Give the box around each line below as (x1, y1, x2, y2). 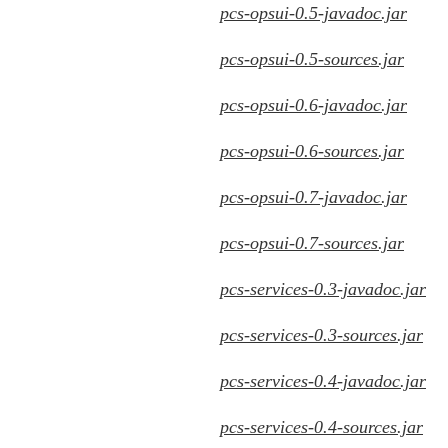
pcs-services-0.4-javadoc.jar (220, 371, 426, 391)
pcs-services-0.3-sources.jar (220, 325, 423, 345)
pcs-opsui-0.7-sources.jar (220, 233, 404, 253)
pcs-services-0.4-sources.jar (220, 417, 423, 437)
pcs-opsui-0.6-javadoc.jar (220, 95, 407, 115)
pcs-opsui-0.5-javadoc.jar (220, 3, 407, 23)
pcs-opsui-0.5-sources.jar (220, 49, 404, 69)
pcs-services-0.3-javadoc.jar (220, 279, 426, 299)
